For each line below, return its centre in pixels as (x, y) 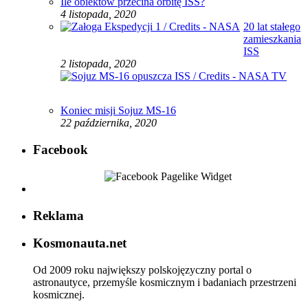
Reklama (58, 215)
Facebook (60, 150)
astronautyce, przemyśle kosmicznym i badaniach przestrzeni (165, 283)
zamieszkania (272, 39)
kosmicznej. (59, 295)
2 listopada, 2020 (98, 64)
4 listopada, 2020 (98, 14)
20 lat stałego (272, 27)
